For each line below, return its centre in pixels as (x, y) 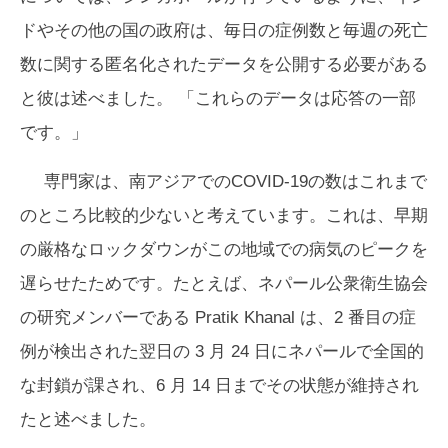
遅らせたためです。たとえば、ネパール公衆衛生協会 (224, 284)
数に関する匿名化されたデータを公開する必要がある (224, 65)
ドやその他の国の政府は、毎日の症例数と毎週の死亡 (224, 31)
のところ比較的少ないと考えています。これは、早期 (224, 216)
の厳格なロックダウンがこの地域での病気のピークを (224, 250)
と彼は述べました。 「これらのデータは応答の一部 (218, 99)
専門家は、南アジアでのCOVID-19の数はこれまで (235, 182)
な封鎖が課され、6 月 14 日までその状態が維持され (219, 386)
